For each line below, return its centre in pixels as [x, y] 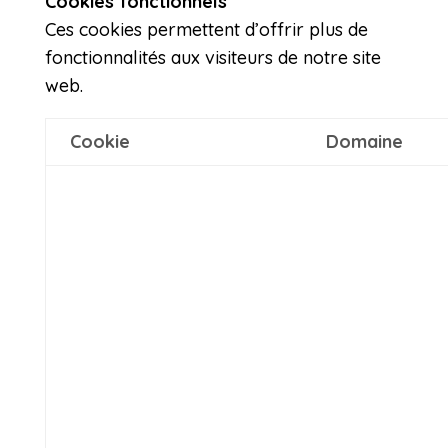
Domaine [364, 141]
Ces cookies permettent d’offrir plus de [206, 29]
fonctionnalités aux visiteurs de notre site [212, 57]
